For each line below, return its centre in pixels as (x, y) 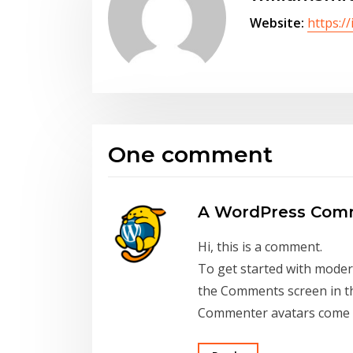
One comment (190, 155)
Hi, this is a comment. (260, 247)
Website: (277, 22)
